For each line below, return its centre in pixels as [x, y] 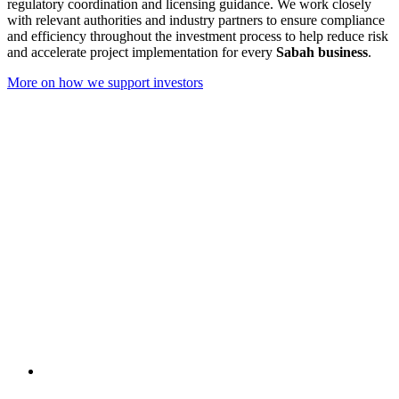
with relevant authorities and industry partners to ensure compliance [196, 20]
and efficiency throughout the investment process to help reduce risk [198, 36]
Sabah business [322, 52]
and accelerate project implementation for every [142, 52]
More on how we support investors [105, 82]
